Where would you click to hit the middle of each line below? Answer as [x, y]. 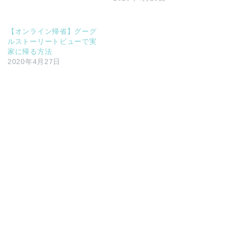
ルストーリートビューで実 [52, 41]
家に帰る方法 [30, 51]
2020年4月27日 [34, 61]
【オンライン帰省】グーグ [52, 31]
